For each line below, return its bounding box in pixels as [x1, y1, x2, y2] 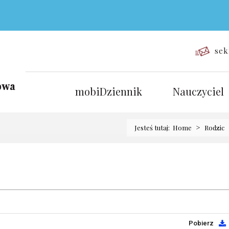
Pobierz [189, 219, 214, 227]
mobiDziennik [75, 84, 142, 98]
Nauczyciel [173, 84, 224, 98]
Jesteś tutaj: [134, 123, 173, 132]
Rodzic [204, 123, 224, 132]
